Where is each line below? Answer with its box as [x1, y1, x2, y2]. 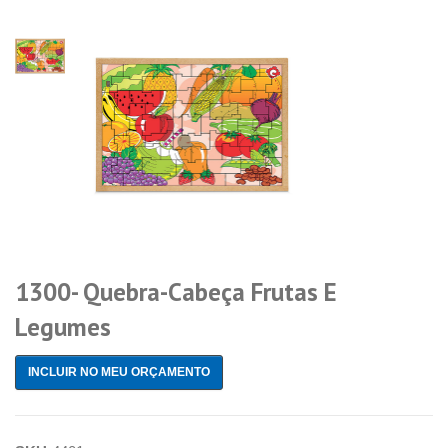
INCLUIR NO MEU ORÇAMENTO [28, 364, 210, 379]
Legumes [15, 310, 111, 343]
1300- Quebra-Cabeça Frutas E [15, 275, 337, 308]
